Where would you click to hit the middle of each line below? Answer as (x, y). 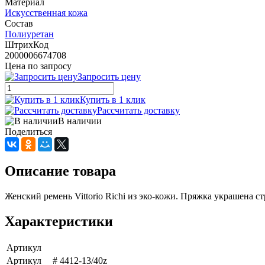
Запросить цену (109, 76)
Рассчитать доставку (138, 110)
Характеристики (59, 221)
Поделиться (28, 131)
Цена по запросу (38, 66)
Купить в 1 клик (113, 99)
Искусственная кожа (46, 12)
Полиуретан (29, 34)
